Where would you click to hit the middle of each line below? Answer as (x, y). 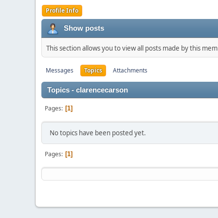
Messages (60, 70)
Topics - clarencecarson (88, 90)
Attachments (130, 70)
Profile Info (62, 10)
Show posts (84, 28)
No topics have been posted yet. (98, 133)
